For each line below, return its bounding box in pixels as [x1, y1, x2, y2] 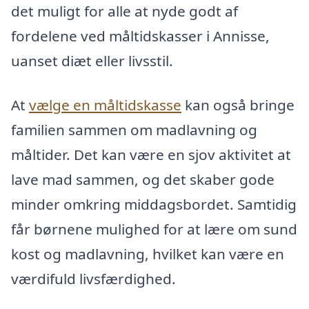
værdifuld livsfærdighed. [11, 268, 176, 288]
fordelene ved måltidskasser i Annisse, [11, 26, 270, 46]
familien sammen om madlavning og [11, 119, 257, 139]
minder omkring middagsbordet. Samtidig [11, 194, 297, 214]
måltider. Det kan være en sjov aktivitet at [11, 144, 291, 164]
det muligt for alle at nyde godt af [11, 1, 238, 21]
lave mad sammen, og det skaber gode [11, 169, 275, 189]
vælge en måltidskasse [29, 94, 181, 114]
